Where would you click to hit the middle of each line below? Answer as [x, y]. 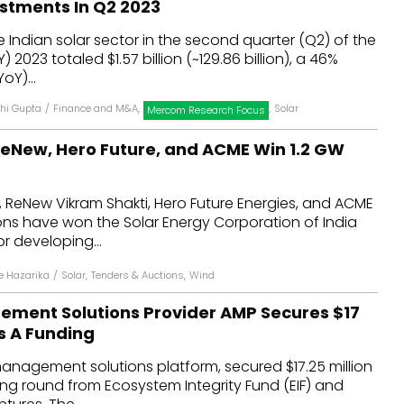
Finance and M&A [96, 108]
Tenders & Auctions [138, 275]
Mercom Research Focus [206, 110]
